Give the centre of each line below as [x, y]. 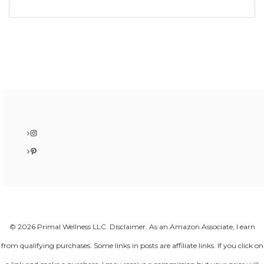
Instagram [48, 132]
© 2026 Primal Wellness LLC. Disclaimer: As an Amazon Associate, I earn [132, 227]
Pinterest [46, 151]
